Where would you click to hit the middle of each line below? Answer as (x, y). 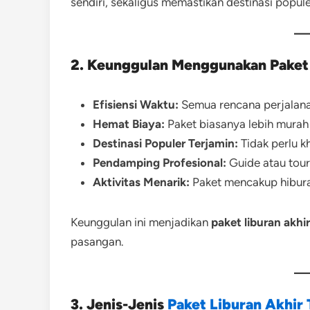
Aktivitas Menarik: (141, 182)
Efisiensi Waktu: (136, 104)
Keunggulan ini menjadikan (141, 222)
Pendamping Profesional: (159, 163)
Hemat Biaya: (129, 124)
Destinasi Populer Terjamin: (165, 143)
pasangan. (97, 241)
